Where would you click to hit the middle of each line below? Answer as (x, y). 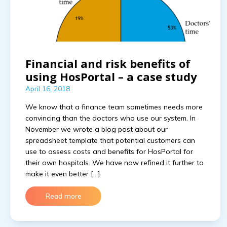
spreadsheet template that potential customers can (110, 140)
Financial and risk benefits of (108, 63)
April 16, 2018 (48, 89)
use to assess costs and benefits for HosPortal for (109, 152)
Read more (63, 196)
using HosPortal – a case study (111, 77)
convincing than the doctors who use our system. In (110, 118)
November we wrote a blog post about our (97, 129)
